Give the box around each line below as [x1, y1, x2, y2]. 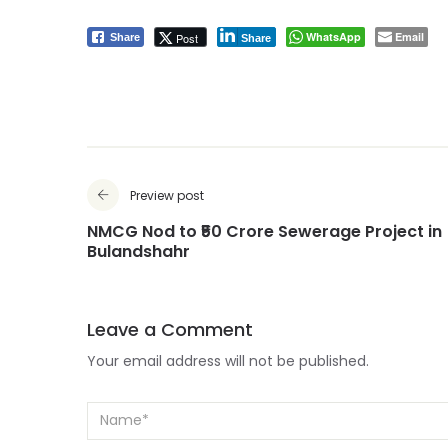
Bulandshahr [87, 241, 190, 265]
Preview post [130, 188, 204, 206]
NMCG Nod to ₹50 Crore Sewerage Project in [87, 221, 442, 245]
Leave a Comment [87, 318, 253, 344]
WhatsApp [306, 30, 361, 46]
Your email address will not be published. [87, 352, 369, 373]
